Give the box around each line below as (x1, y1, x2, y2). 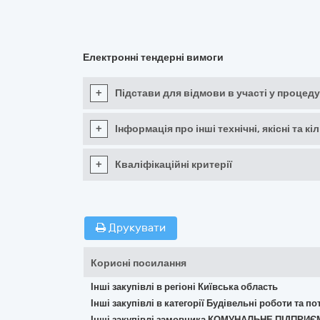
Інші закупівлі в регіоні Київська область (91, 281, 278, 292)
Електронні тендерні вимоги (83, 51, 224, 64)
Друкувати (106, 221, 166, 234)
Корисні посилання (91, 257, 186, 269)
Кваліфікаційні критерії (115, 159, 232, 171)
